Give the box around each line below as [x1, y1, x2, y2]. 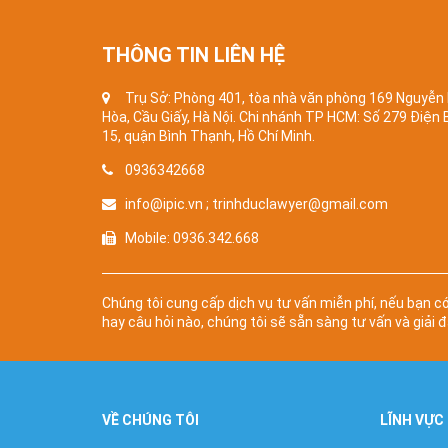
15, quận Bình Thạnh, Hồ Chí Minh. [102, 128, 315, 144]
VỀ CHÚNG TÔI [102, 412, 199, 428]
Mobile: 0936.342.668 [125, 230, 259, 246]
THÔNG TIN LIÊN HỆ [102, 43, 285, 67]
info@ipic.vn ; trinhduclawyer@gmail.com [125, 196, 388, 212]
